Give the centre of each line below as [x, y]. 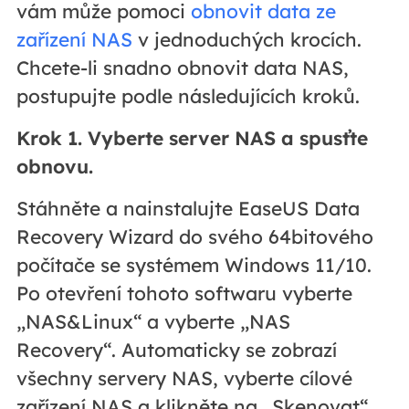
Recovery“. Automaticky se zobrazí [176, 349]
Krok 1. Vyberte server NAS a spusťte [192, 137]
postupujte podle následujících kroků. [188, 95]
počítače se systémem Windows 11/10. [194, 264]
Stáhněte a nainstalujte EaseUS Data [188, 208]
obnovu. [54, 166]
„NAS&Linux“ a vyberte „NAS [153, 321]
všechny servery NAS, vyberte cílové [184, 378]
